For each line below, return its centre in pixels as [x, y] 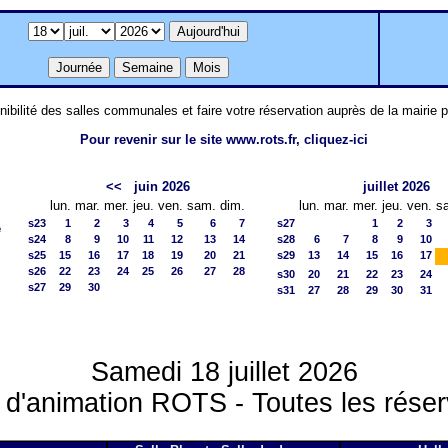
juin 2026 [161, 186]
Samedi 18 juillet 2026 [224, 371]
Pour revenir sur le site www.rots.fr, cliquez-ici [224, 139]
